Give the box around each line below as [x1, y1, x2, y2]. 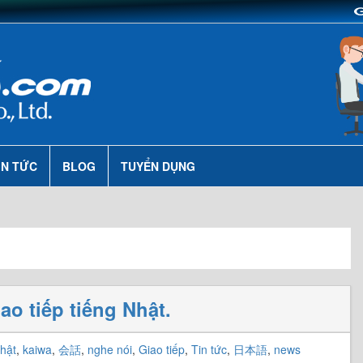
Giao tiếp [139, 341, 185, 357]
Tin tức [191, 341, 227, 357]
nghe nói [88, 341, 132, 357]
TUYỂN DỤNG [120, 158, 195, 174]
